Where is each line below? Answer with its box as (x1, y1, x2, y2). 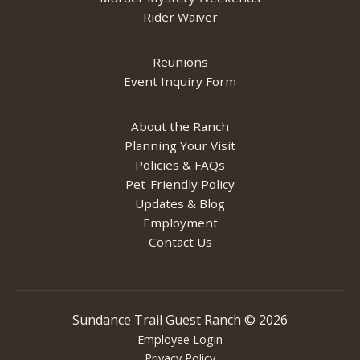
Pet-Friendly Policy (125, 176, 235, 193)
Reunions (152, 54, 208, 71)
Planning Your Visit (125, 137, 235, 154)
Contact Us (148, 234, 212, 251)
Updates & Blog (135, 195, 225, 212)
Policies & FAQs (135, 157, 225, 174)
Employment (142, 215, 218, 231)
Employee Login (137, 332, 223, 348)
